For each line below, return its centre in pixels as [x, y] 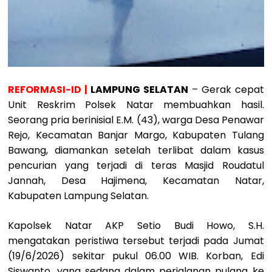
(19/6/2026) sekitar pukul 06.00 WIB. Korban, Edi [136, 256]
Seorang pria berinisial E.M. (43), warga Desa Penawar [136, 120]
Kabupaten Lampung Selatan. [79, 195]
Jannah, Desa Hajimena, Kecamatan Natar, [136, 180]
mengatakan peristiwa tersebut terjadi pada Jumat [136, 240]
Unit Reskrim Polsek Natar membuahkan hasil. [136, 104]
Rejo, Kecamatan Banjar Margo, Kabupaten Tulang [136, 135]
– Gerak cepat [226, 89]
